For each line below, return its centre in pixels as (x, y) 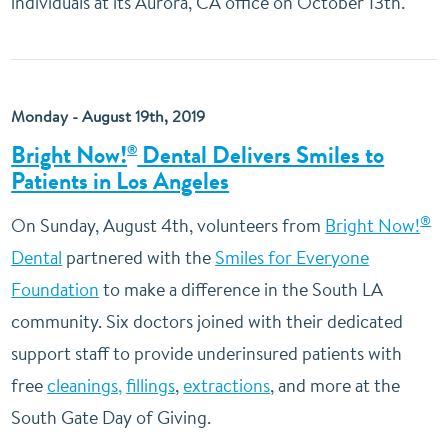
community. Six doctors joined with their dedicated (207, 321)
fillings (151, 385)
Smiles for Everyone (292, 257)
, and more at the (335, 385)
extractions (227, 385)
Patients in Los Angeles (120, 181)
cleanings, (85, 385)
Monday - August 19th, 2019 (108, 116)
